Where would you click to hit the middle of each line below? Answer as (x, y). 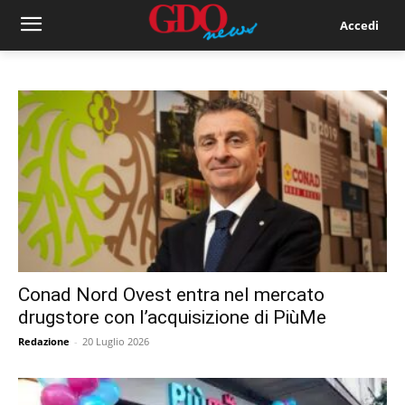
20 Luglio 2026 (116, 342)
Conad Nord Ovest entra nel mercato (171, 295)
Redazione (44, 342)
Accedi (359, 25)
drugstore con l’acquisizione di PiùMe (172, 318)
